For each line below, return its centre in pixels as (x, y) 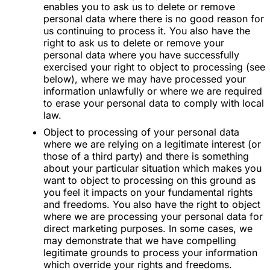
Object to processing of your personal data (141, 132)
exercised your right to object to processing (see (154, 67)
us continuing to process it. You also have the (147, 31)
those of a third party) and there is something (146, 156)
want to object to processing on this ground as (149, 181)
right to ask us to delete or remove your (134, 43)
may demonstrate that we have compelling (140, 241)
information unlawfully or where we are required (153, 91)
